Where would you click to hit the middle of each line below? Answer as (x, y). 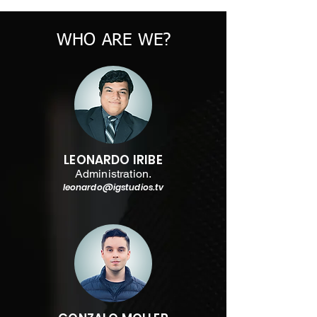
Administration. (113, 174)
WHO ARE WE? (114, 40)
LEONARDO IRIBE (113, 160)
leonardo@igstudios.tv (113, 187)
